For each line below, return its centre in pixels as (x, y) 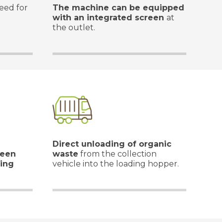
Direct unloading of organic (112, 144)
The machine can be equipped (118, 8)
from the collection (117, 154)
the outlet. (74, 28)
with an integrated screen (110, 18)
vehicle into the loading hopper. (116, 164)
